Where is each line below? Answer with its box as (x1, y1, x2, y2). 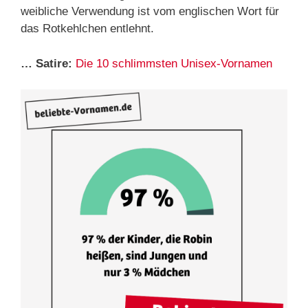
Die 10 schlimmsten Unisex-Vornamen (76, 56, 272, 70)
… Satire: (21, 56, 72, 70)
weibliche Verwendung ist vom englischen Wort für (21, 5, 279, 19)
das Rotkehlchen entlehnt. (21, 22, 154, 36)
